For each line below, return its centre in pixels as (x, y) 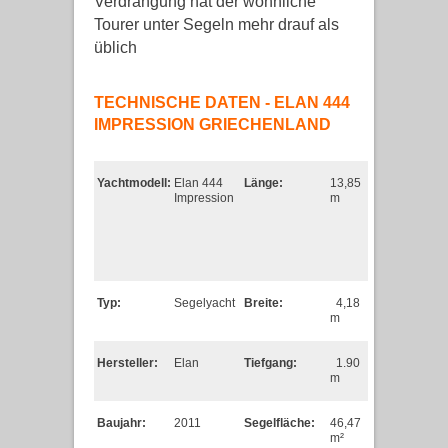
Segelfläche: (279, 423)
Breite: (263, 303)
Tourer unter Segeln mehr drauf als (216, 24)
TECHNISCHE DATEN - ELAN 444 (222, 102)
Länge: (263, 183)
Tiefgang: (270, 363)
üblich (115, 47)
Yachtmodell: (134, 183)
